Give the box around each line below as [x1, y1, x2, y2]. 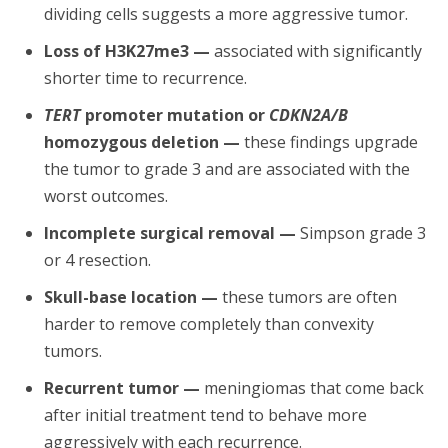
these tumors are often [218, 286, 397, 309]
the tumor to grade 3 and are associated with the [44, 158, 410, 181]
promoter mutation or [81, 104, 269, 127]
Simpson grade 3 [296, 222, 426, 245]
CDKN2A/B [269, 104, 348, 127]
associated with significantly [210, 40, 422, 63]
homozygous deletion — [44, 131, 240, 154]
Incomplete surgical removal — [44, 222, 296, 245]
